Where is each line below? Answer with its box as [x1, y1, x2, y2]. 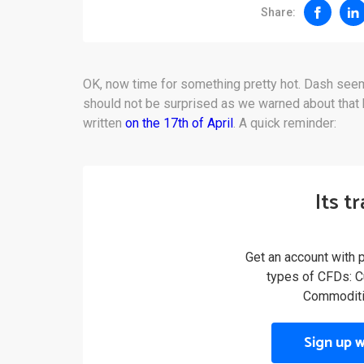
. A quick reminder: [233, 115, 336, 131]
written [83, 115, 125, 131]
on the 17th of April [125, 115, 233, 131]
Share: [261, 5, 296, 19]
